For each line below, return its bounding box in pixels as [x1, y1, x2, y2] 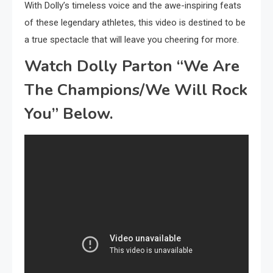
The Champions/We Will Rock [24, 79, 247, 101]
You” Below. [24, 103, 113, 125]
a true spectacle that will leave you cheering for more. [24, 34, 239, 46]
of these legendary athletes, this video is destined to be [24, 17, 246, 29]
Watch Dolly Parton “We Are [24, 55, 239, 77]
